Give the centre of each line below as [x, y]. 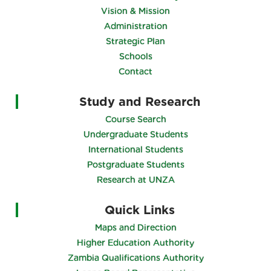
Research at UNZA [135, 179]
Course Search [135, 119]
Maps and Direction [135, 227]
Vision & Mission [135, 11]
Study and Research [140, 101]
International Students [135, 149]
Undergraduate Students [135, 134]
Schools [135, 56]
